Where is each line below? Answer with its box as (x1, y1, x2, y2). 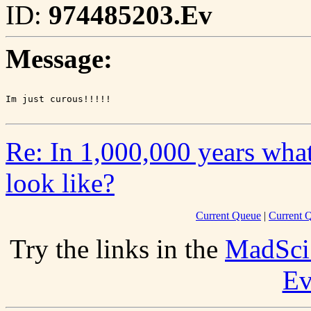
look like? (6, 168, 115, 199)
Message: (6, 44, 112, 74)
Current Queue (196, 210, 261, 222)
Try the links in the (10, 234, 225, 264)
